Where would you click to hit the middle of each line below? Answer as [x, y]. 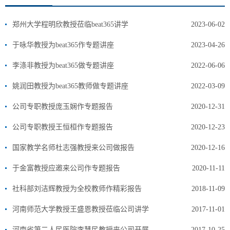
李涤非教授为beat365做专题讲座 [63, 65]
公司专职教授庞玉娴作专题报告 [63, 106]
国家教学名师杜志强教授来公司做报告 [73, 147]
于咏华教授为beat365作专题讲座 [63, 45]
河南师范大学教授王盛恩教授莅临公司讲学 [81, 209]
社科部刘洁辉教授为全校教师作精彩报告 [77, 188]
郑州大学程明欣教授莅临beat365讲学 [70, 24]
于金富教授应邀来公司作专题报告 [66, 168]
